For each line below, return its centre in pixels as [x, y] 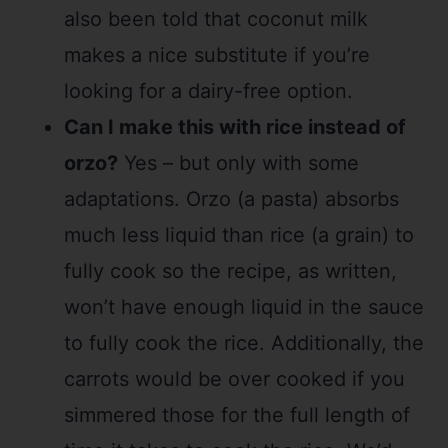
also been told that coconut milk [216, 18]
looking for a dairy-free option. [208, 90]
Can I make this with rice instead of [235, 126]
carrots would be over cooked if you [234, 378]
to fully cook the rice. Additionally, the [244, 342]
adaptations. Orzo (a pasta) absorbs [231, 198]
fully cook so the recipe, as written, [230, 270]
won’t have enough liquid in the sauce [244, 306]
